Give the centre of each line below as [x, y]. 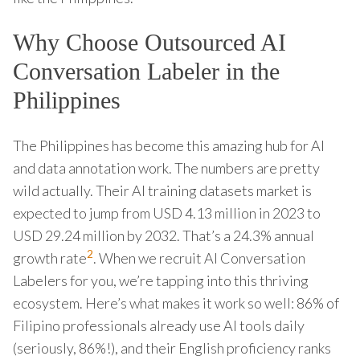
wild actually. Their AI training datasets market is [162, 190]
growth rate [50, 258]
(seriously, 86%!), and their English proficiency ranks [172, 348]
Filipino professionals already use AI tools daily [159, 325]
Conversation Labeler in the [146, 71]
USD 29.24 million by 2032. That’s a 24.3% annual [164, 235]
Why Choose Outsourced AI [149, 42]
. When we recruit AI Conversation [199, 258]
